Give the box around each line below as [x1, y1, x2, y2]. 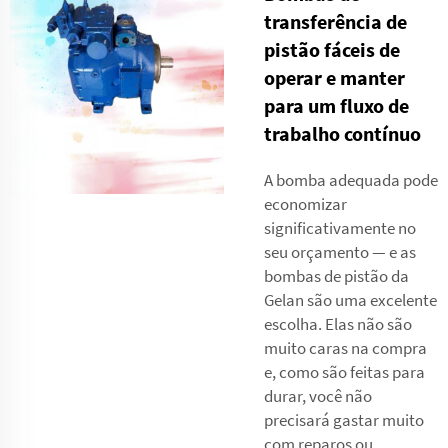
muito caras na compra [264, 336, 427, 359]
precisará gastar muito [264, 408, 424, 431]
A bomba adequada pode [264, 168, 438, 191]
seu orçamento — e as [264, 240, 416, 263]
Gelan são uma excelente [264, 288, 437, 311]
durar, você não [264, 384, 372, 407]
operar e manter [264, 64, 405, 90]
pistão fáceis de [264, 36, 400, 62]
